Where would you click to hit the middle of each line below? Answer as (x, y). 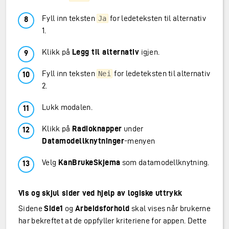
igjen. (150, 52)
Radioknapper (97, 129)
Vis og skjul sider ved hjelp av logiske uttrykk (100, 193)
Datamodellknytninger (83, 141)
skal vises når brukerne (170, 208)
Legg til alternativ (106, 52)
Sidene (31, 208)
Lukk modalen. (67, 107)
